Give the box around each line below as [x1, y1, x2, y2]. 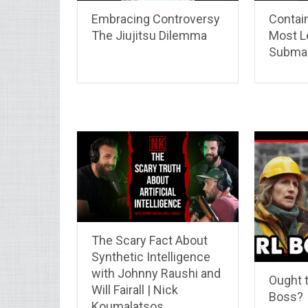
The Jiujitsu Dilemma [91, 27, 207, 43]
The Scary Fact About [91, 233, 208, 248]
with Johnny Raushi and [91, 266, 221, 281]
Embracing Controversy [91, 11, 220, 26]
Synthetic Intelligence [91, 250, 210, 265]
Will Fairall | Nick [91, 283, 178, 298]
